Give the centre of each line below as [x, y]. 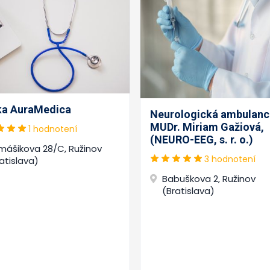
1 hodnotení [53, 129]
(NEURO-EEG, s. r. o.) [202, 140]
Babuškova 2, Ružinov [209, 179]
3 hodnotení [230, 159]
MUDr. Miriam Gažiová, [207, 127]
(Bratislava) [188, 191]
